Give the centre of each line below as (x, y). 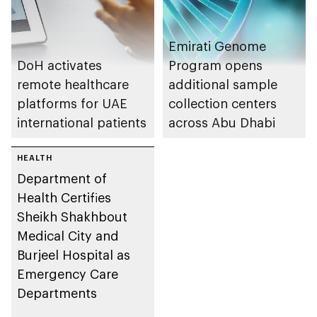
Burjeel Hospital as (74, 255)
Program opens (215, 65)
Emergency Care (68, 274)
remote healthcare (73, 85)
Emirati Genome (217, 46)
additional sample (223, 85)
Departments (57, 293)
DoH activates (59, 65)
